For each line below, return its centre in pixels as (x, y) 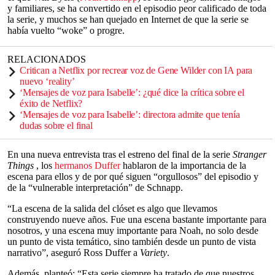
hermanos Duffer (87, 165)
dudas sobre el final (56, 126)
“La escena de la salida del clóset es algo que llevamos (112, 208)
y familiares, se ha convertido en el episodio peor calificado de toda (137, 8)
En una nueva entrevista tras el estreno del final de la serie (120, 154)
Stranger (250, 154)
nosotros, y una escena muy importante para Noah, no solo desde (133, 230)
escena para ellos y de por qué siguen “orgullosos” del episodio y (133, 176)
